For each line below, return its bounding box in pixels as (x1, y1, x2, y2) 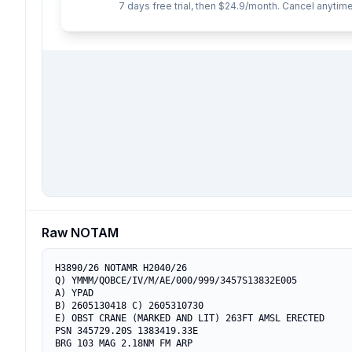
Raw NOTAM (42, 225, 119, 240)
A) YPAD (55, 288, 93, 299)
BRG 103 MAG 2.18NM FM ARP (55, 338, 192, 349)
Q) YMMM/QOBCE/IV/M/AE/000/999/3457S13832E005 (55, 275, 297, 286)
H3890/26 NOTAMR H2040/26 (55, 262, 187, 273)
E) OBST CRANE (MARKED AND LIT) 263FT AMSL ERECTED (55, 313, 324, 324)
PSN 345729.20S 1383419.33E (55, 325, 198, 336)
